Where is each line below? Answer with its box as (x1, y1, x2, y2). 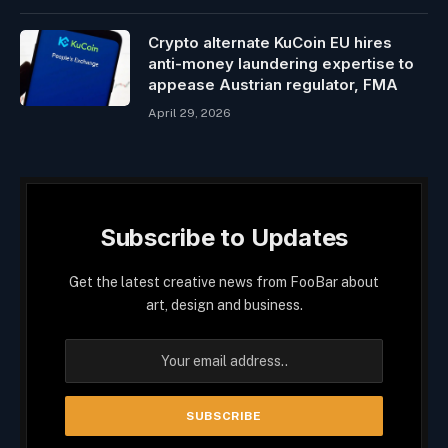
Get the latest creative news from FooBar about (69, 273, 379, 290)
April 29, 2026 (148, 105, 231, 120)
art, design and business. (145, 296, 303, 313)
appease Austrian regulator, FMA (148, 74, 398, 94)
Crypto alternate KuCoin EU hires (148, 32, 392, 52)
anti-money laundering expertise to (148, 53, 414, 73)
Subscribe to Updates (99, 222, 349, 252)
